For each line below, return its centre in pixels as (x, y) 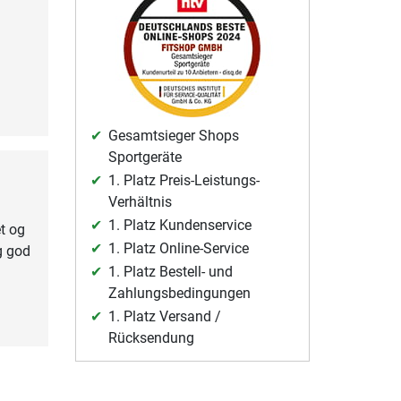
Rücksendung (151, 338)
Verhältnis (140, 202)
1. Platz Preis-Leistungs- (183, 181)
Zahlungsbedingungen (179, 294)
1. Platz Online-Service (178, 249)
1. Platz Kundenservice (179, 226)
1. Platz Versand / (164, 317)
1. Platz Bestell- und (170, 272)
